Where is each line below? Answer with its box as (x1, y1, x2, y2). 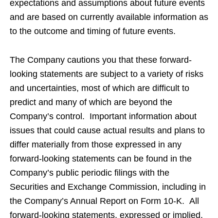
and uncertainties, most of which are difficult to (10, 83, 189, 93)
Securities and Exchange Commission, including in (10, 182, 206, 192)
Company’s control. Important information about (10, 111, 197, 121)
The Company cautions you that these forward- (10, 55, 192, 65)
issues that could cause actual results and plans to (10, 126, 205, 135)
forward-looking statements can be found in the (10, 154, 192, 163)
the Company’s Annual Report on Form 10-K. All (10, 196, 199, 206)
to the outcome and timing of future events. (10, 26, 176, 36)
